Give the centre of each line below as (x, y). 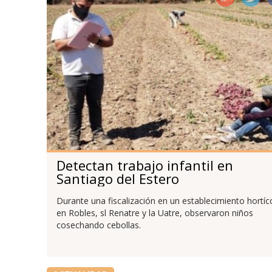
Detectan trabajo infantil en (144, 165)
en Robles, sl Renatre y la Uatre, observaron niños (155, 212)
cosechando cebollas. (98, 225)
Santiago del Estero (117, 178)
